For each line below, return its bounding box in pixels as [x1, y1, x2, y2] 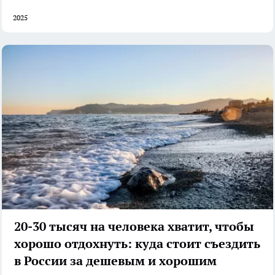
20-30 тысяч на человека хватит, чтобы [14, 218, 254, 234]
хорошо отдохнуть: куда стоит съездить [14, 235, 260, 252]
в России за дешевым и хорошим [14, 252, 217, 269]
